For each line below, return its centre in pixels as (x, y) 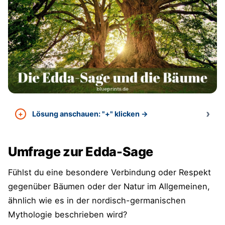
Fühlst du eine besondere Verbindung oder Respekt (109, 172)
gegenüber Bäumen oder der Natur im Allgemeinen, (109, 186)
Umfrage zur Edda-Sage (82, 152)
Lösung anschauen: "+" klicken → (90, 114)
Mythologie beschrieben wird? (68, 214)
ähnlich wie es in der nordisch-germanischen (97, 200)
